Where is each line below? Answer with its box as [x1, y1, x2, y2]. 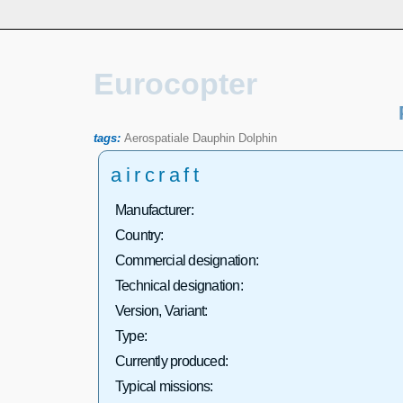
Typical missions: [114, 378, 213, 394]
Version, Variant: [114, 302, 208, 318]
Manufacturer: [114, 201, 193, 218]
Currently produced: [114, 353, 228, 369]
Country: [114, 227, 164, 243]
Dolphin [237, 130, 277, 145]
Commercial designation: [114, 252, 258, 268]
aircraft [111, 163, 203, 186]
